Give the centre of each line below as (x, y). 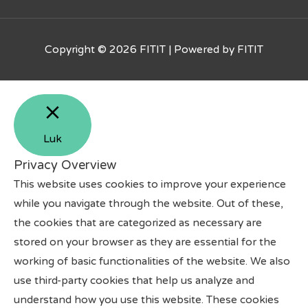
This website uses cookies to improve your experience (150, 184)
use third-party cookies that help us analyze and (134, 280)
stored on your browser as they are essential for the (145, 242)
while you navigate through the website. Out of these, (148, 203)
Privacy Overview (65, 165)
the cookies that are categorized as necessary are (138, 222)
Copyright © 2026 (92, 49)
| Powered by (201, 49)
